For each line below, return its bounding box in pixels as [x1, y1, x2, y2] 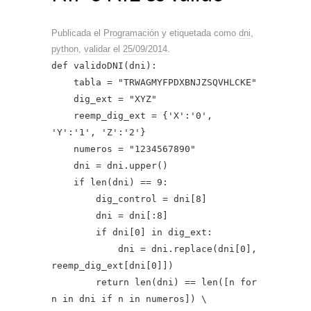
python [51, 43, 78, 54]
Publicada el [51, 27, 103, 38]
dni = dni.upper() [51, 160, 168, 171]
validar [84, 43, 110, 54]
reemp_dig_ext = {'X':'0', [51, 110, 212, 121]
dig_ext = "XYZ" [51, 93, 157, 104]
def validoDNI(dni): [51, 60, 157, 71]
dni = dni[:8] [51, 210, 168, 221]
